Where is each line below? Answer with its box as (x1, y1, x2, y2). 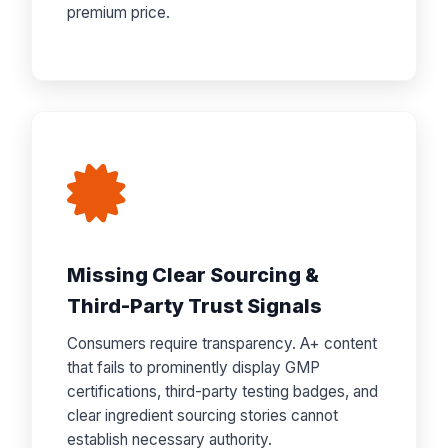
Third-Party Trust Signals (67, 294, 323, 318)
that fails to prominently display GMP (67, 358, 321, 377)
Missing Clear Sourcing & (67, 263, 320, 287)
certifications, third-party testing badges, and (67, 382, 379, 401)
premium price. (67, 3, 171, 22)
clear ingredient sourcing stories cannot (67, 406, 339, 425)
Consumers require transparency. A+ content (67, 334, 378, 353)
